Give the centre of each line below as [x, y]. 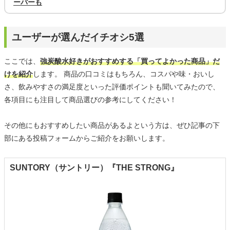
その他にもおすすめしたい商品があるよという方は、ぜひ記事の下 [112, 126]
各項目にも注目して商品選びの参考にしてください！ [90, 100]
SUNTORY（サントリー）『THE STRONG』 [94, 168]
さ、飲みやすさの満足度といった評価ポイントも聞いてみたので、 [112, 87]
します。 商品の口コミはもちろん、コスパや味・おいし [124, 74]
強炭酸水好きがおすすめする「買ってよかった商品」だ [130, 61]
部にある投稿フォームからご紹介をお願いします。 [87, 138]
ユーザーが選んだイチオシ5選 [78, 37]
